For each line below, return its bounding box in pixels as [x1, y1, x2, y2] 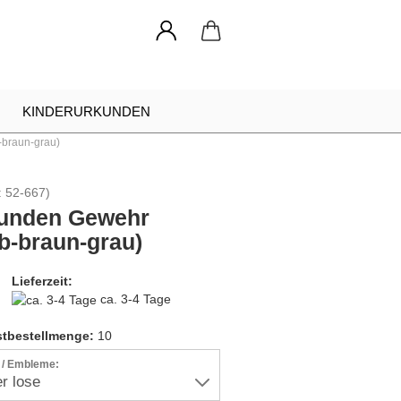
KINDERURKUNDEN [22, 104, 150, 119]
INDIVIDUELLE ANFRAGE [61, 190, 220, 205]
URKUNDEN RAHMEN [77, 147, 217, 162]
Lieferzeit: [11, 274, 73, 288]
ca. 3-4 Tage [99, 292, 171, 306]
